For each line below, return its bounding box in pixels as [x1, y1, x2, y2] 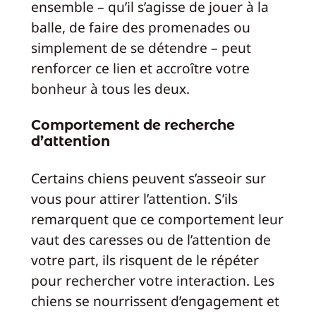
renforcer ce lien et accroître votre [30, 59, 250, 78]
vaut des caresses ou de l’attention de [30, 229, 271, 249]
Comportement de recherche [30, 116, 235, 133]
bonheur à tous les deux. [30, 79, 190, 99]
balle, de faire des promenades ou [30, 18, 250, 37]
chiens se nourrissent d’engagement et [30, 291, 279, 310]
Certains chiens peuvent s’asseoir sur [30, 168, 266, 188]
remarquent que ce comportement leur [30, 209, 284, 229]
